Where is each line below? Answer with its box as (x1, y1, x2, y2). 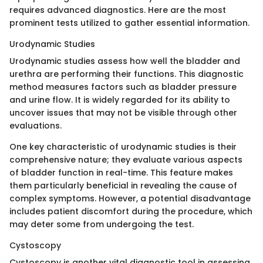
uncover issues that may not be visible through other (9, 106, 237, 119)
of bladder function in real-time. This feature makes (9, 166, 233, 178)
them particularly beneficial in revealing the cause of (9, 179, 237, 191)
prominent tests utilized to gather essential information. (9, 16, 249, 29)
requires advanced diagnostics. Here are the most (9, 4, 226, 16)
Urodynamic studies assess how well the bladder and (9, 55, 240, 67)
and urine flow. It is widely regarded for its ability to (9, 93, 230, 106)
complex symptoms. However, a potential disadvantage (9, 192, 251, 204)
